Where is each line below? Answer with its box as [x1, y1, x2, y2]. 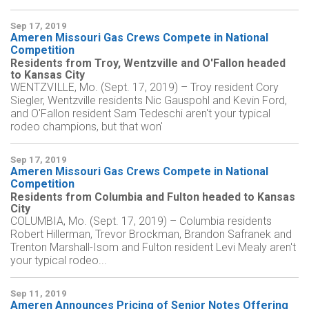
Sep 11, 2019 [10, 288, 67, 299]
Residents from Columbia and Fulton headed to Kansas [10, 190, 295, 204]
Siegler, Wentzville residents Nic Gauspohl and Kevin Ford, [10, 94, 287, 108]
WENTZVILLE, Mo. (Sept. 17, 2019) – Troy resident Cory [10, 81, 279, 94]
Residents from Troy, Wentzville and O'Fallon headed [10, 57, 286, 70]
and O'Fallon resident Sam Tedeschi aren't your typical [10, 107, 270, 121]
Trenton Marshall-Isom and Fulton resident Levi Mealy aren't [10, 241, 296, 255]
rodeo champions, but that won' [10, 120, 163, 134]
